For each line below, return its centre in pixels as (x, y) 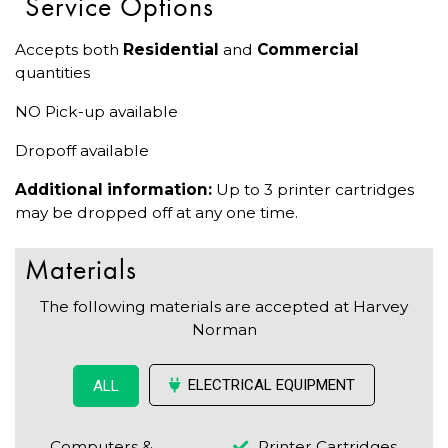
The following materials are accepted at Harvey (224, 307)
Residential (171, 50)
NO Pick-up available (96, 112)
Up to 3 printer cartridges (313, 190)
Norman (224, 330)
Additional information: (113, 190)
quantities (52, 73)
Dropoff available (82, 151)
